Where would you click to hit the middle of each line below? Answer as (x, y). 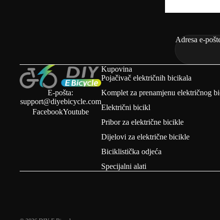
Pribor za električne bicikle (143, 122)
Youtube (76, 111)
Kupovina (117, 69)
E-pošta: (61, 92)
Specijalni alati (124, 166)
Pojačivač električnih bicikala (147, 78)
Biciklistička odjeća (132, 151)
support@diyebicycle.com (60, 101)
